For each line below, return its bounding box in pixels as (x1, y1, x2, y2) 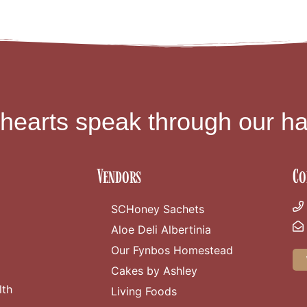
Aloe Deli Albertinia (111, 223, 211, 237)
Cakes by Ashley (111, 264, 197, 278)
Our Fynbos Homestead (111, 243, 233, 258)
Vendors (97, 167, 141, 187)
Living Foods (111, 284, 177, 299)
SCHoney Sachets (111, 202, 204, 217)
